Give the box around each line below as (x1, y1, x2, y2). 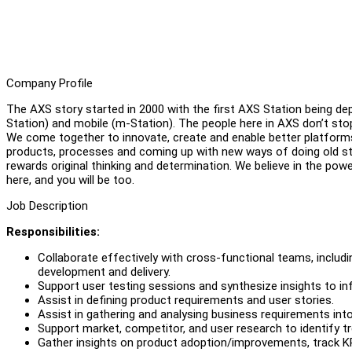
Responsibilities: (6, 224, 100, 239)
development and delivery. (38, 264, 170, 279)
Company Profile (6, 75, 93, 90)
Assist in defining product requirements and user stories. (38, 292, 337, 307)
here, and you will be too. (6, 172, 137, 187)
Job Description (6, 198, 88, 213)
